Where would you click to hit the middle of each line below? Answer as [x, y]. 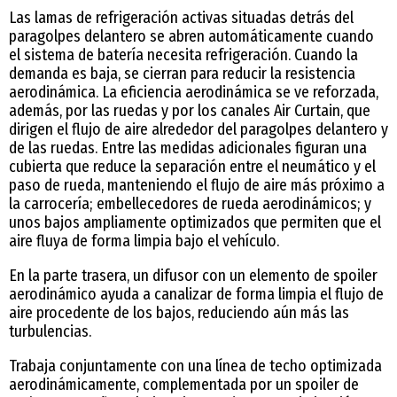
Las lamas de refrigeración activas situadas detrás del [181, 17]
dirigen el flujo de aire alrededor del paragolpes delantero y [198, 129]
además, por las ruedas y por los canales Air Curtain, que [190, 110]
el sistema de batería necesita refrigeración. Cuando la [183, 54]
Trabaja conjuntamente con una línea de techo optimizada [195, 366]
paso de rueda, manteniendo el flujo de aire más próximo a [197, 185]
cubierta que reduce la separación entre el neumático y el [192, 166]
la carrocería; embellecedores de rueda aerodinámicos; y [190, 203]
